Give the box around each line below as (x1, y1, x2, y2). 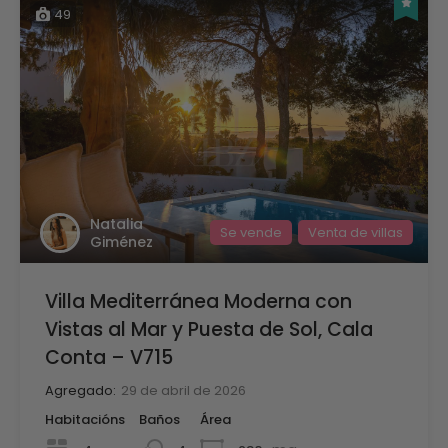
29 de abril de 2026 (121, 380, 246, 400)
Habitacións (45, 409, 125, 429)
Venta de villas (308, 223, 403, 243)
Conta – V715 (45, 343, 173, 371)
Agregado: (45, 380, 116, 400)
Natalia (89, 213, 143, 234)
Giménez (89, 231, 153, 252)
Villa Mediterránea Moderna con (45, 287, 352, 315)
